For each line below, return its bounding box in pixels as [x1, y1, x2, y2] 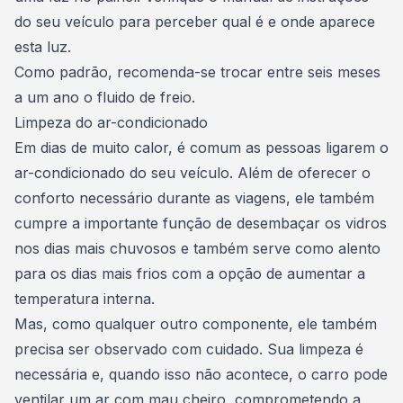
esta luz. [14, 38, 76, 56]
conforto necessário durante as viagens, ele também [14, 189, 374, 207]
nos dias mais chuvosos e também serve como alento [14, 239, 381, 257]
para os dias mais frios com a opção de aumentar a [14, 264, 365, 282]
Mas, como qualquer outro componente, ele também [14, 315, 377, 333]
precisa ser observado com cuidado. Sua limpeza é [14, 340, 363, 358]
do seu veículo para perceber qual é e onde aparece [14, 13, 375, 31]
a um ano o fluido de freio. [14, 88, 204, 106]
